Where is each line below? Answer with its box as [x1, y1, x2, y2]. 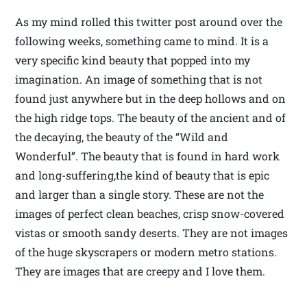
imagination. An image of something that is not [15, 72, 263, 87]
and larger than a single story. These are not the [15, 187, 265, 202]
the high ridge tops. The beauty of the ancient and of [15, 110, 286, 125]
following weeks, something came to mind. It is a [15, 34, 269, 49]
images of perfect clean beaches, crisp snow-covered [15, 206, 285, 221]
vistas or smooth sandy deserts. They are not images [15, 225, 288, 241]
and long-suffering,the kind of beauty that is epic [15, 168, 270, 183]
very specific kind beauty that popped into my [15, 53, 251, 68]
